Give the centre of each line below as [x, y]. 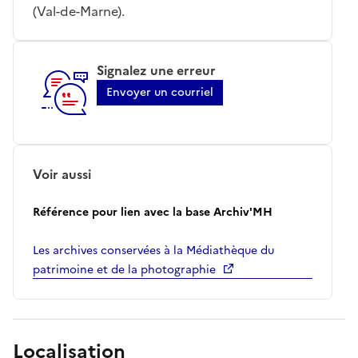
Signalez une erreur [156, 70]
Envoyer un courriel [160, 92]
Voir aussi [62, 174]
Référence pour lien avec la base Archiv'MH [153, 212]
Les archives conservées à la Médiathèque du [153, 250]
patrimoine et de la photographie [124, 269]
